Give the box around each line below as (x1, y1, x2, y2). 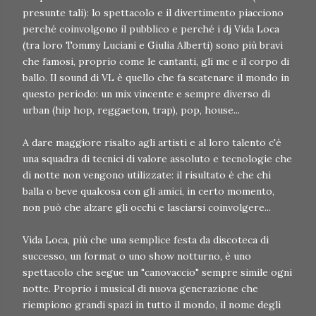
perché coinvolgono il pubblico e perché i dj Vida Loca (23, 23, 279, 36)
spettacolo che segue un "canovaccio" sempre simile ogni (23, 266, 292, 279)
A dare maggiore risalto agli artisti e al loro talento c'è (23, 136, 281, 150)
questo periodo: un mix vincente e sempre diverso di (23, 87, 270, 101)
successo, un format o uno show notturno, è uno (23, 250, 251, 263)
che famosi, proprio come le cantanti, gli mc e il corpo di (23, 55, 289, 68)
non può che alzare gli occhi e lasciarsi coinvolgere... (23, 201, 274, 214)
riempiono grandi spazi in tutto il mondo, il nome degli (23, 298, 281, 312)
